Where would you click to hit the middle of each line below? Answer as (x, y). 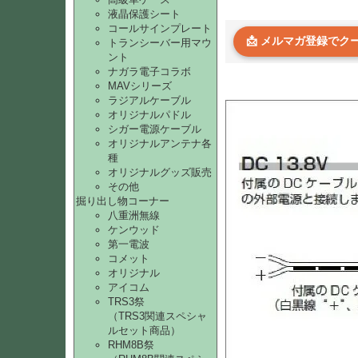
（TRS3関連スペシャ (157, 316)
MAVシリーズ (140, 86)
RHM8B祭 (131, 345)
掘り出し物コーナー (123, 201)
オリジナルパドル (149, 115)
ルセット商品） (144, 330)
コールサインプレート (160, 28)
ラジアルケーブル (149, 100)
